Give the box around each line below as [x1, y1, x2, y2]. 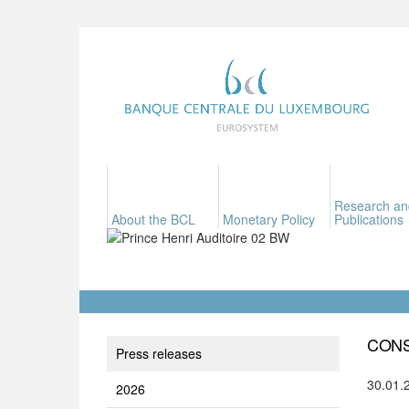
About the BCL [111, 210, 195, 228]
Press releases [116, 344, 202, 362]
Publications [334, 210, 404, 228]
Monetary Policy [223, 210, 315, 228]
